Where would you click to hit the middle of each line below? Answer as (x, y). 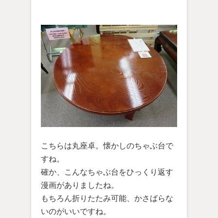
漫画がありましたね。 (80, 185)
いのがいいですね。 (76, 211)
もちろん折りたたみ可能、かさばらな (107, 198)
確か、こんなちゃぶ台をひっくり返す (107, 172)
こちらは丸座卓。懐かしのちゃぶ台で (107, 146)
